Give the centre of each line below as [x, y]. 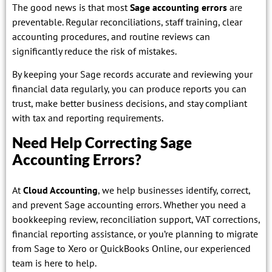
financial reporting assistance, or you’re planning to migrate [135, 233]
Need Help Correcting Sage [102, 142]
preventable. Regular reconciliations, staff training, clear [127, 22]
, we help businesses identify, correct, [174, 190]
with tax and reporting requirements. [88, 118]
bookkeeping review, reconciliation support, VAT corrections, [136, 219]
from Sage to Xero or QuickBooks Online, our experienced [131, 248]
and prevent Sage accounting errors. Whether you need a [129, 204]
